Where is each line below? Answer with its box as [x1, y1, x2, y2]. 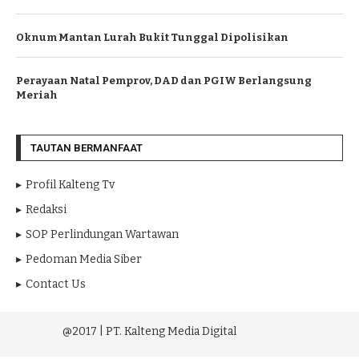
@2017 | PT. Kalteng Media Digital [12, 325, 236, 338]
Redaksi [26, 203, 67, 216]
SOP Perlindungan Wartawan [26, 228, 179, 241]
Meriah [16, 89, 58, 101]
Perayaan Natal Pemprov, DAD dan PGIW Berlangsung [16, 75, 312, 87]
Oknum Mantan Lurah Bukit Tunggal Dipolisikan [16, 31, 288, 43]
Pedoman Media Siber [26, 252, 142, 266]
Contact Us [26, 277, 86, 291]
